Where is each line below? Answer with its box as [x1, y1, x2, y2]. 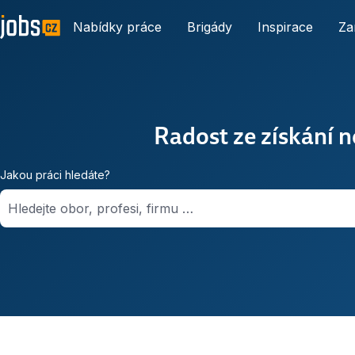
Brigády [187, 19, 232, 35]
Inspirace [258, 19, 313, 35]
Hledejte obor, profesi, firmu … [8, 200, 193, 216]
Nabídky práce [73, 19, 162, 35]
